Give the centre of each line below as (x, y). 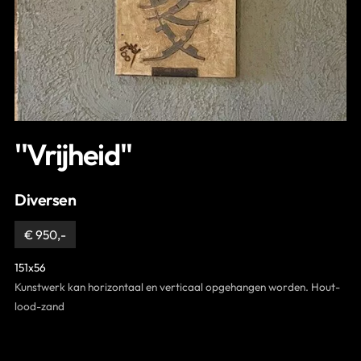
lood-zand (39, 306)
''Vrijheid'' (74, 154)
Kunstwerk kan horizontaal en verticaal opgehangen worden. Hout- (177, 286)
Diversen (46, 199)
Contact (36, 22)
